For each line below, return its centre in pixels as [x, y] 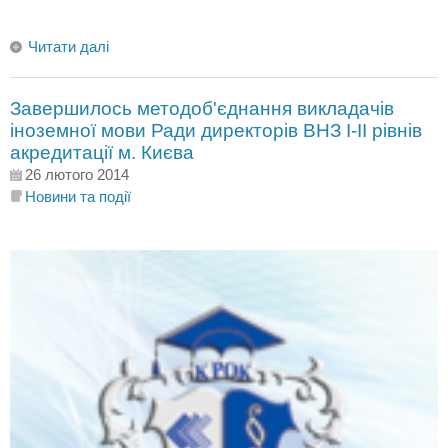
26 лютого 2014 [77, 174]
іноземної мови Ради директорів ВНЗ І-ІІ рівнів [216, 130]
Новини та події [78, 196]
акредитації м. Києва [102, 152]
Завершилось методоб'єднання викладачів [202, 108]
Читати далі [68, 46]
